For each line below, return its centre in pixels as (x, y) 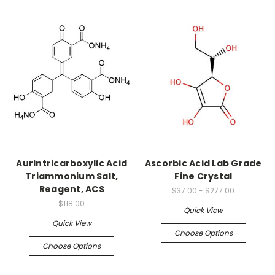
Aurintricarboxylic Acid (72, 163)
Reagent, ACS (72, 189)
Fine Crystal (203, 176)
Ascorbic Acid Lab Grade (203, 163)
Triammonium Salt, (72, 176)
